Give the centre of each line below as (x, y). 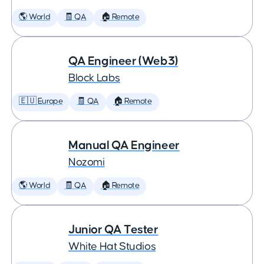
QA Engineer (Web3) (123, 61)
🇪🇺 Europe (41, 101)
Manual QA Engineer (124, 145)
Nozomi (87, 162)
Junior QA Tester (113, 230)
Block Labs (94, 78)
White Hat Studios (112, 247)
